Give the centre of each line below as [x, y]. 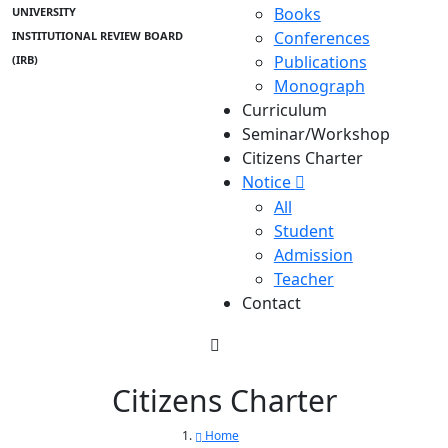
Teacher [303, 279]
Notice [266, 182]
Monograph [319, 86]
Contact [271, 303]
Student [303, 231]
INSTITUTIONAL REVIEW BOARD [97, 36]
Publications [320, 62]
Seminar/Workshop [315, 134]
